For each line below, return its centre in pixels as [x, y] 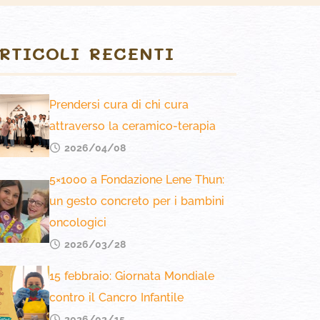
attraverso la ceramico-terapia [132, 126]
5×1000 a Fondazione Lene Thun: [136, 180]
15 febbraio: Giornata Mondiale [131, 276]
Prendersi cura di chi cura [119, 105]
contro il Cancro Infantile [116, 297]
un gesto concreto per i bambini [136, 201]
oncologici [77, 222]
